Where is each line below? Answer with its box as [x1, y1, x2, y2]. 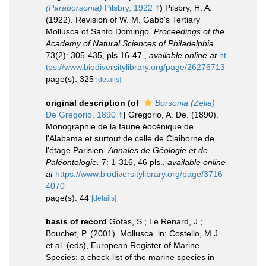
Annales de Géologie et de [108, 145, 208, 155]
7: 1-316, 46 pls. [99, 157, 163, 167]
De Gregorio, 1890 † [46, 110, 123, 119]
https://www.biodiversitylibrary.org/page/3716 [55, 169, 223, 179]
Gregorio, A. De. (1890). [128, 110, 218, 119]
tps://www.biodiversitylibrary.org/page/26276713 [46, 62, 225, 72]
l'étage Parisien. [46, 145, 108, 155]
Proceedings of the [154, 27, 224, 36]
